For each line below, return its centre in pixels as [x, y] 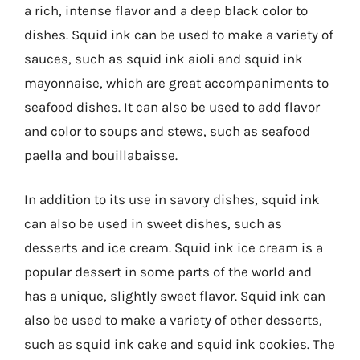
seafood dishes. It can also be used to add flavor [172, 106]
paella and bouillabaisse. [101, 155]
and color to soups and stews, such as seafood [167, 131]
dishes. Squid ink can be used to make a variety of [179, 34]
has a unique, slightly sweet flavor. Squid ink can [175, 296]
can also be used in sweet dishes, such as [153, 223]
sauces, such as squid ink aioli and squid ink [164, 58]
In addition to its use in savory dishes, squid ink [172, 199]
